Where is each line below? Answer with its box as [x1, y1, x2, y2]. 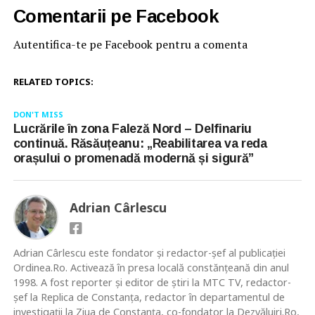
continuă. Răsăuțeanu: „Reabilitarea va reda [13, 136, 267, 151]
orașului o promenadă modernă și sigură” [13, 151, 254, 166]
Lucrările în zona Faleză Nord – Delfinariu [13, 122, 252, 136]
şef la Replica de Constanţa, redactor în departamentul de [13, 290, 285, 304]
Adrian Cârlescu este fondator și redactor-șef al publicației [13, 246, 285, 260]
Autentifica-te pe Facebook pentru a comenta [13, 37, 247, 53]
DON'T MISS [13, 109, 63, 120]
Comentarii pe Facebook [13, 6, 219, 27]
